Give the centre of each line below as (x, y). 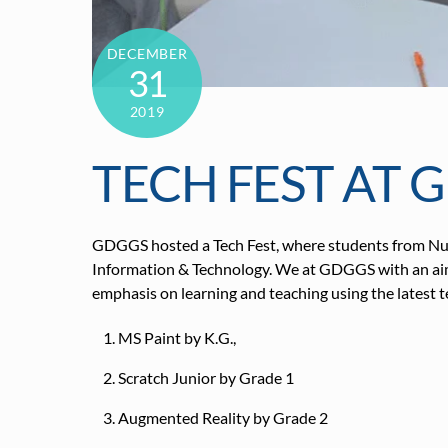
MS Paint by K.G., (176, 337)
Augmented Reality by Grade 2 (222, 417)
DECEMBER (147, 54)
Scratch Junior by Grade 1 (205, 377)
